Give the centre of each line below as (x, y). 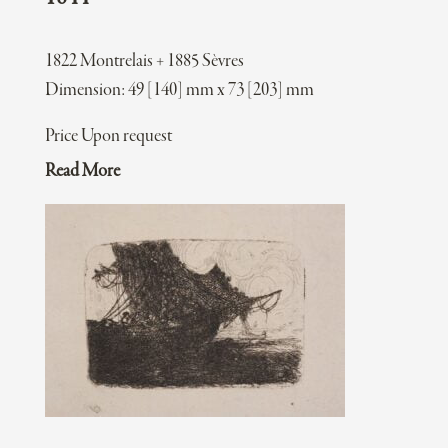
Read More (82, 172)
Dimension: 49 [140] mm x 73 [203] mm (179, 91)
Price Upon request (108, 137)
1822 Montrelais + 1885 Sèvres (144, 62)
